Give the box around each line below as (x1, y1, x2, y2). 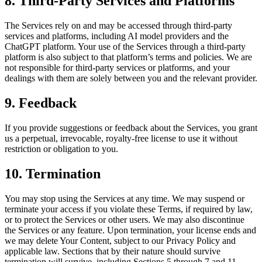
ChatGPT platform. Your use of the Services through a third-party (5, 42, 246, 52)
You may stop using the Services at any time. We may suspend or (5, 194, 244, 204)
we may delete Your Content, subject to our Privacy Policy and (5, 236, 236, 246)
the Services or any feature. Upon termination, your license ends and (5, 225, 256, 235)
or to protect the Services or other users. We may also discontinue (5, 215, 244, 225)
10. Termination (5, 166, 101, 182)
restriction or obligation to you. (5, 144, 118, 154)
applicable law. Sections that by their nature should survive (5, 246, 220, 256)
